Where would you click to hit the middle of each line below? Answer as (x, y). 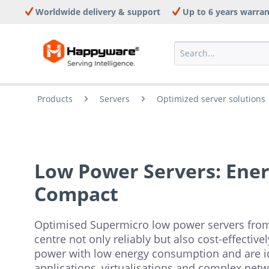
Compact (76, 194)
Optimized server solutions (211, 99)
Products (55, 99)
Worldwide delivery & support (97, 12)
